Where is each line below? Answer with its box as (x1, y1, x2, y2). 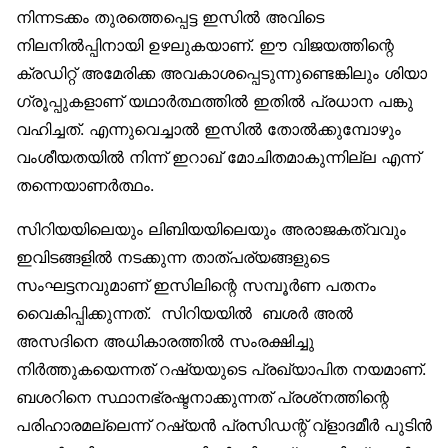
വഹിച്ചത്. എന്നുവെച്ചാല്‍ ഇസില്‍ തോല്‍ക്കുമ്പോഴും (16, 119, 401, 140)
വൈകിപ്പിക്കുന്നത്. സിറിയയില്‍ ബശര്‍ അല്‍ (16, 303, 353, 324)
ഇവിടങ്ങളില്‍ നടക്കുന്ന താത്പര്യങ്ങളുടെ (16, 247, 329, 268)
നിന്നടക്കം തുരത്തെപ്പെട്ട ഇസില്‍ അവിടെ (16, 7, 324, 28)
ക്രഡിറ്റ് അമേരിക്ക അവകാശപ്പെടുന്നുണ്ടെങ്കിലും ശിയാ (16, 63, 427, 84)
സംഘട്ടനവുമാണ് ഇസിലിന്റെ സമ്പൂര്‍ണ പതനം (16, 275, 376, 296)
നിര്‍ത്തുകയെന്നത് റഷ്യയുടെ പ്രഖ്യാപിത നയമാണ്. (16, 359, 426, 380)
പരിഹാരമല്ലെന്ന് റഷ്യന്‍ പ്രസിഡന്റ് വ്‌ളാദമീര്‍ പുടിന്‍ (16, 415, 432, 436)
